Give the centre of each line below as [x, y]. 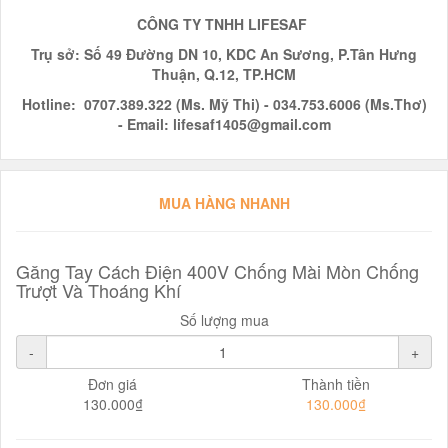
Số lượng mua [224, 320]
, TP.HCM [265, 74]
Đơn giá [112, 384]
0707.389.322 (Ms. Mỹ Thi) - [174, 104]
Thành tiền [335, 384]
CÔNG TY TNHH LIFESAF [222, 24]
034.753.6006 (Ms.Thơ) [349, 104]
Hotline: [50, 104]
